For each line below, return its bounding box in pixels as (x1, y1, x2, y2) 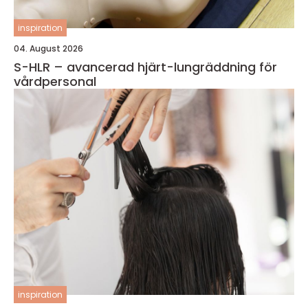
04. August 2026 (14, 43, 83, 54)
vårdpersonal (14, 73, 96, 90)
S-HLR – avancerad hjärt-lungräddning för (14, 58, 277, 76)
